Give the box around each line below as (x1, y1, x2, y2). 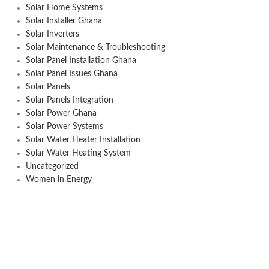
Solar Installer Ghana (25, 17, 102, 25)
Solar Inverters (25, 30, 79, 38)
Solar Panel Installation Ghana (25, 56, 136, 65)
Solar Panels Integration (25, 96, 113, 104)
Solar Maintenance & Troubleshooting (25, 43, 165, 52)
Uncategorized (25, 162, 79, 171)
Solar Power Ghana (25, 109, 97, 118)
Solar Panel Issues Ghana (25, 70, 118, 78)
